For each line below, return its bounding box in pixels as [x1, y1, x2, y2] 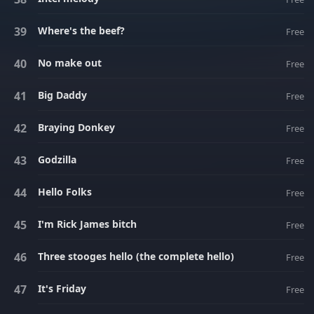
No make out [38, 56, 102, 69]
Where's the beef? [38, 24, 125, 37]
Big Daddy [38, 88, 87, 102]
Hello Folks [38, 185, 92, 198]
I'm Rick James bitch [38, 217, 137, 231]
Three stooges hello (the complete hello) [38, 250, 234, 263]
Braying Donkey [38, 121, 115, 134]
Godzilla [38, 153, 76, 166]
